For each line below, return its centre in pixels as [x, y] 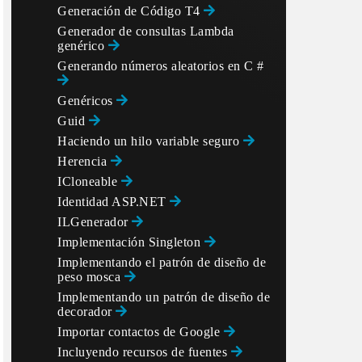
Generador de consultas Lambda [146, 31]
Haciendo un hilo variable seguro [150, 141]
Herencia [84, 161]
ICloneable [89, 181]
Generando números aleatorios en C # [161, 66]
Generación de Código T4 [130, 11]
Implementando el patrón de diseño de [162, 262]
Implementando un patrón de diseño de [164, 297]
